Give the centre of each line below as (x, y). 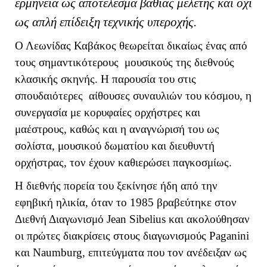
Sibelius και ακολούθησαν (190, 219)
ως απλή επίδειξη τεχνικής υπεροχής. (106, 22)
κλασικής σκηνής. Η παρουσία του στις (105, 79)
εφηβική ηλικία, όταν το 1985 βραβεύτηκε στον (126, 202)
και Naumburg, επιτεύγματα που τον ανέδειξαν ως (131, 252)
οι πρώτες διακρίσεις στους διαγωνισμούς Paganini (132, 235)
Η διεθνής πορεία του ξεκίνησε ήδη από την (116, 185)
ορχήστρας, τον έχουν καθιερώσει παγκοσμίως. (123, 163)
